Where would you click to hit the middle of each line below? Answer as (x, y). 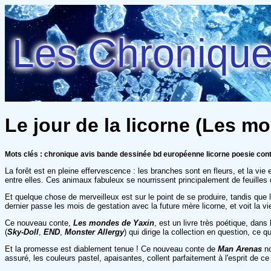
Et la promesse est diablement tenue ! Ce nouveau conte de (111, 249)
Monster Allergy (94, 232)
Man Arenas (240, 249)
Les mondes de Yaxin (114, 223)
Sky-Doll (23, 232)
